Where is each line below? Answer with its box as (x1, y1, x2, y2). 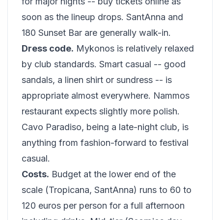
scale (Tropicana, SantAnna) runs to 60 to (22, 185, 192, 195)
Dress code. (22, 43, 74, 54)
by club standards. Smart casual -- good (22, 59, 186, 70)
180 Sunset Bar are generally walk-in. (22, 27, 171, 38)
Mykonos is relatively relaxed (74, 43, 194, 54)
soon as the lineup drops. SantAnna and (22, 12, 183, 23)
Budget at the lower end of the (49, 169, 176, 180)
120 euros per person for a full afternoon (22, 200, 185, 211)
